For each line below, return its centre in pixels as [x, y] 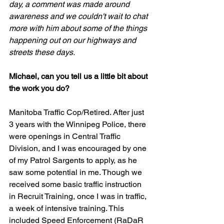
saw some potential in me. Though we [76, 172]
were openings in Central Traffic [66, 136]
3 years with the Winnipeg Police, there [78, 124]
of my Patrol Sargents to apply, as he [74, 160]
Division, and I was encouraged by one [79, 148]
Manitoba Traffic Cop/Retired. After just [77, 112]
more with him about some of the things [79, 28]
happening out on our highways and [73, 40]
